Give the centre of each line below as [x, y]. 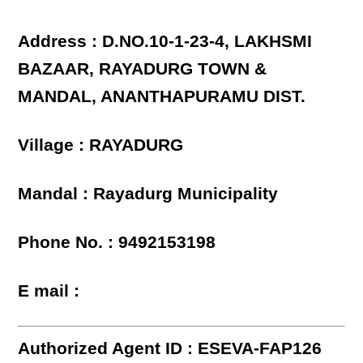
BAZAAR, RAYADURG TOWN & [143, 69]
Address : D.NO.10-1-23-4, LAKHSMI [165, 41]
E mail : [49, 291]
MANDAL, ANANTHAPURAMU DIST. [162, 96]
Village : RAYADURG [101, 145]
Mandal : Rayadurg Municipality [148, 194]
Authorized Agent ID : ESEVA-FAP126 [170, 348]
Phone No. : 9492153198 [117, 242]
